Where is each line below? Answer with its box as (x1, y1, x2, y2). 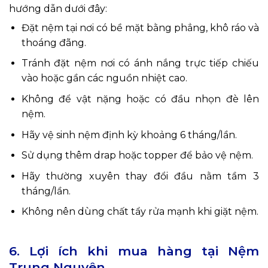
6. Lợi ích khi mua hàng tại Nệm (9, 243, 259, 259)
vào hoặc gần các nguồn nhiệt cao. (21, 72, 187, 84)
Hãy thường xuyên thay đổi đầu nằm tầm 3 (21, 170, 259, 182)
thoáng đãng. (21, 36, 86, 48)
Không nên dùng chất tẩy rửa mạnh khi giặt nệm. (21, 206, 258, 218)
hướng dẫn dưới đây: (9, 2, 107, 14)
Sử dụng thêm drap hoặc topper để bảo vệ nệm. (21, 150, 253, 162)
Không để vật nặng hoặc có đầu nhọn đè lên (21, 93, 259, 105)
